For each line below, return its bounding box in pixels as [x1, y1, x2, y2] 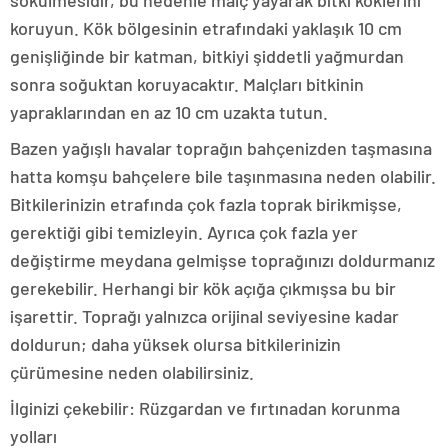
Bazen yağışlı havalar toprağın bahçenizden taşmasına [10, 137, 432, 159]
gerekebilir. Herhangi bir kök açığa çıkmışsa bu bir [10, 277, 396, 299]
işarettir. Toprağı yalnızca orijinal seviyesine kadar [10, 305, 399, 327]
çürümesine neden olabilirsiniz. [10, 361, 254, 383]
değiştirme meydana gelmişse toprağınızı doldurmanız [10, 249, 435, 271]
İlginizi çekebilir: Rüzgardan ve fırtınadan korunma [10, 397, 400, 419]
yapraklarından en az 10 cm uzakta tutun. [10, 101, 328, 123]
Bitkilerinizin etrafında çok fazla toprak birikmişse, [10, 193, 402, 215]
